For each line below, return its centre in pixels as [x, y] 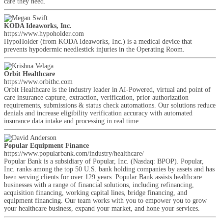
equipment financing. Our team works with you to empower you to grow [105, 201]
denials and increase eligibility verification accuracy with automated [98, 113]
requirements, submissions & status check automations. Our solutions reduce [110, 105]
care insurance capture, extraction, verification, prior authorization [96, 97]
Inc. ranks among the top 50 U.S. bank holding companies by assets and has [109, 169]
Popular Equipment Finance [46, 146]
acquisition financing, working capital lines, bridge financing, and [96, 193]
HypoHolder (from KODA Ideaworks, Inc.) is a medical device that [98, 41]
